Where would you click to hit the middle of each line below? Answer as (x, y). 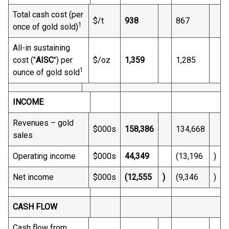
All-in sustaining (41, 48)
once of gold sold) (45, 27)
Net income (33, 177)
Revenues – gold (43, 123)
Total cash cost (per (48, 15)
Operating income (44, 156)
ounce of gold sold (46, 72)
